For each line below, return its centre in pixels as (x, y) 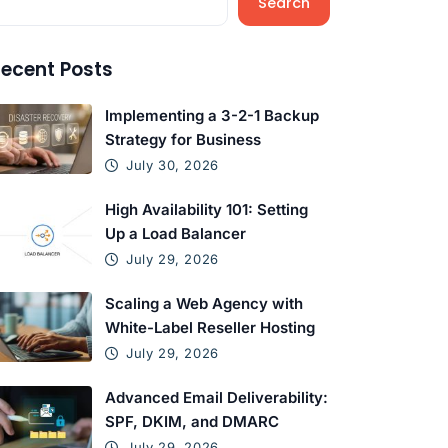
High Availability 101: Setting (207, 209)
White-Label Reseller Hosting (210, 327)
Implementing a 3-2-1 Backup (212, 115)
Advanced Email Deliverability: (217, 397)
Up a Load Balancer (176, 233)
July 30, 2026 (172, 165)
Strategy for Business (183, 139)
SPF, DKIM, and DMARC (192, 421)
